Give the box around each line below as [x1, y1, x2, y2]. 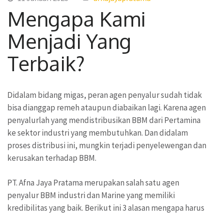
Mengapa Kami [7, 5, 146, 31]
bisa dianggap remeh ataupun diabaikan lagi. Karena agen [7, 102, 206, 113]
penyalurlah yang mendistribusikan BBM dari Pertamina [7, 114, 201, 125]
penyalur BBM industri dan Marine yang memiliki [7, 190, 175, 201]
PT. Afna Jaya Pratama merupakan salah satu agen [7, 177, 179, 188]
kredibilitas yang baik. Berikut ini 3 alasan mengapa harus [7, 202, 204, 214]
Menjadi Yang [7, 28, 131, 54]
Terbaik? [7, 50, 85, 76]
